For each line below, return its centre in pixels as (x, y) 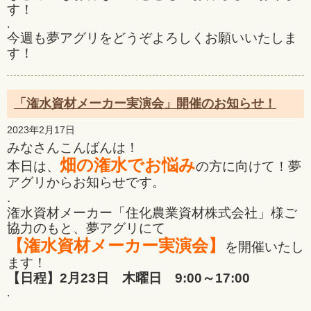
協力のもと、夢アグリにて (86, 228)
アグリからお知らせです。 (86, 182)
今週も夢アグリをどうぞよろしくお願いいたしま (152, 38)
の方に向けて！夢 (249, 166)
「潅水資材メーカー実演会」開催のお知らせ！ (145, 103)
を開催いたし (264, 247)
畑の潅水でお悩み (128, 165)
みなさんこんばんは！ (73, 148)
